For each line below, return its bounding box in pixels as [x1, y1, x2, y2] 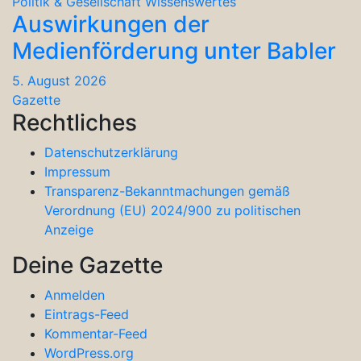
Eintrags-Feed [44, 305, 129, 322]
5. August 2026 [12, 72, 106, 89]
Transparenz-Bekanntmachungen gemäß [44, 182, 290, 199]
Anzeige [44, 221, 93, 238]
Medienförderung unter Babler [12, 36, 336, 64]
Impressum [44, 163, 110, 180]
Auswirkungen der [12, 10, 210, 38]
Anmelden [44, 286, 105, 303]
